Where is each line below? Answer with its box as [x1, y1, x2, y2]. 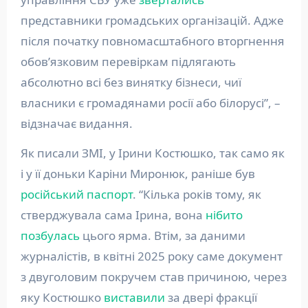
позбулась [20, 228, 80, 244]
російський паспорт [20, 186, 133, 203]
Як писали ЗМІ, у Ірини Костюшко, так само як [20, 145, 285, 162]
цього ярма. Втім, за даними [79, 228, 245, 244]
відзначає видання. [20, 115, 133, 132]
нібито [205, 207, 243, 223]
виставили [103, 289, 165, 306]
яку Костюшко [20, 289, 104, 306]
